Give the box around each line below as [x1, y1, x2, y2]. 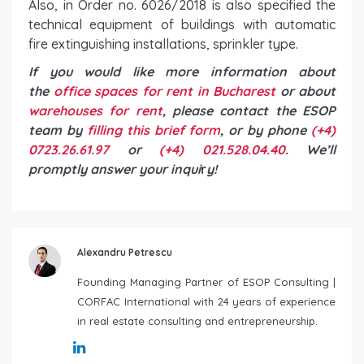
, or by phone [220, 121, 312, 138]
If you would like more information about [28, 63, 336, 80]
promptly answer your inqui [28, 160, 201, 177]
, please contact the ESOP [162, 102, 336, 119]
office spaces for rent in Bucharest [53, 82, 275, 99]
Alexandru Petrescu [77, 245, 172, 258]
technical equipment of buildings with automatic [28, 15, 336, 32]
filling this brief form [86, 121, 221, 138]
